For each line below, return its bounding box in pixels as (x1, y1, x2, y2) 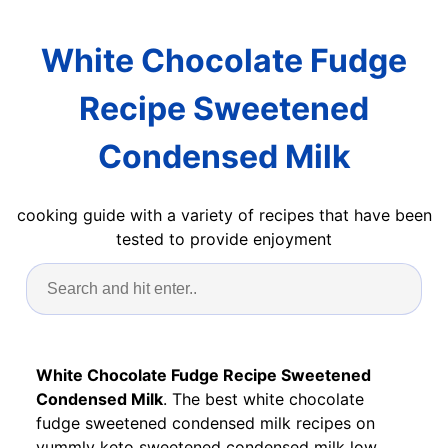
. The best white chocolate (163, 388, 364, 409)
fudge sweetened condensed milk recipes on (36, 412, 375, 433)
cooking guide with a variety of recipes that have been (16, 204, 432, 225)
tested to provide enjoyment (116, 228, 332, 249)
